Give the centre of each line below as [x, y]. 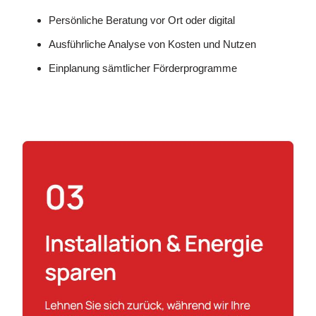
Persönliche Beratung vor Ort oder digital [142, 20]
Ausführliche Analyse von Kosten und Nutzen [153, 44]
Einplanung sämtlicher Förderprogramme [143, 68]
